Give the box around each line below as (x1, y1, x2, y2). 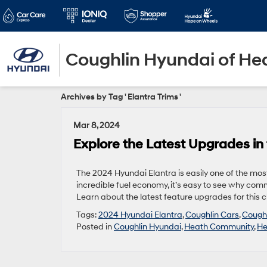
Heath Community (184, 222, 254, 232)
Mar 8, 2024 (73, 120, 120, 131)
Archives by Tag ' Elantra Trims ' (61, 92, 181, 102)
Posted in (76, 222, 114, 232)
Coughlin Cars (185, 210, 239, 220)
